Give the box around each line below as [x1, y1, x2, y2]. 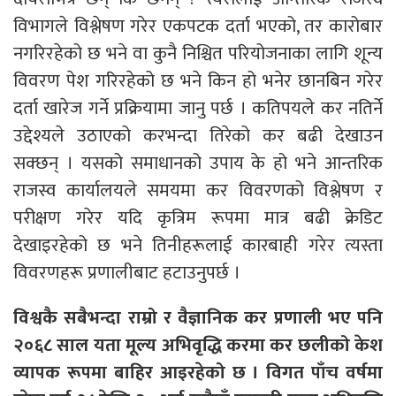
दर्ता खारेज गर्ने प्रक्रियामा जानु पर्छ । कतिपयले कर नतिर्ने [13, 92, 383, 124]
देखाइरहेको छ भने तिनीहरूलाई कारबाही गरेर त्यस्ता [13, 229, 383, 261]
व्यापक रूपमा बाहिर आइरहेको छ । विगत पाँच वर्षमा [13, 356, 383, 388]
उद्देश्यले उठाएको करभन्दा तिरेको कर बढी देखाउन [13, 119, 383, 151]
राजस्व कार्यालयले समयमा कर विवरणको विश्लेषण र [13, 174, 383, 206]
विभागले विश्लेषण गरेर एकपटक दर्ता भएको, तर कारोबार [13, 10, 383, 42]
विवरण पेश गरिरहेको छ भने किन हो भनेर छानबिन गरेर [13, 65, 383, 96]
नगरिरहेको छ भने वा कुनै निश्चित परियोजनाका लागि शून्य [13, 37, 383, 69]
